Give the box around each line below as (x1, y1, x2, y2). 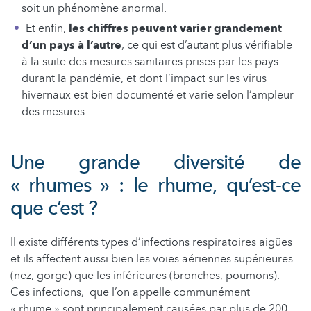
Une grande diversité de (10, 149, 301, 176)
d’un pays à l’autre (22, 37, 121, 53)
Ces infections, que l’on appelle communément (10, 285, 250, 301)
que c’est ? (10, 195, 97, 222)
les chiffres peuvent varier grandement (68, 21, 282, 37)
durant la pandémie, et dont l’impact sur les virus (22, 71, 267, 87)
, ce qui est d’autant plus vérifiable (121, 37, 292, 53)
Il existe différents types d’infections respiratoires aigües (10, 235, 292, 251)
